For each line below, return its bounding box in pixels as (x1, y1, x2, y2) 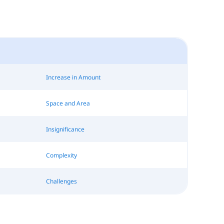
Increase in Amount (45, 72, 100, 81)
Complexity (45, 150, 77, 159)
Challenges (45, 176, 77, 185)
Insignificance (45, 124, 84, 133)
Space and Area (45, 98, 90, 107)
